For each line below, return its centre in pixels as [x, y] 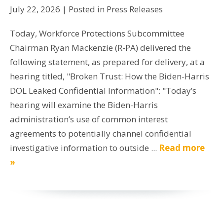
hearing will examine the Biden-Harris [84, 105]
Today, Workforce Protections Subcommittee [97, 33]
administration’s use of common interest [89, 119]
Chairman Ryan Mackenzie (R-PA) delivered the [100, 47]
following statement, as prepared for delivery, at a [107, 62]
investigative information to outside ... [84, 147]
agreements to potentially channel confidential [101, 133]
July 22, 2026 [35, 9]
